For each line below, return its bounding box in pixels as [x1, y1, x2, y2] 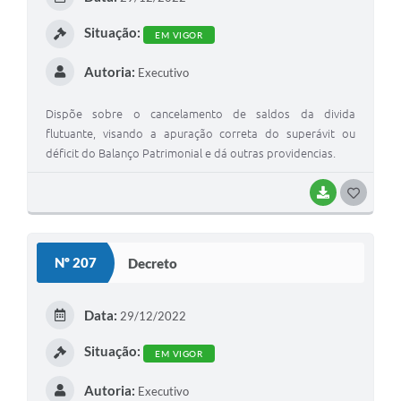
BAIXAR [337, 187, 374, 199]
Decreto [128, 254, 177, 271]
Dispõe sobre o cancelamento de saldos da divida [46, 107, 355, 121]
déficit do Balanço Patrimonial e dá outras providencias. [46, 147, 336, 160]
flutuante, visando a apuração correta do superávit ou [46, 127, 355, 141]
